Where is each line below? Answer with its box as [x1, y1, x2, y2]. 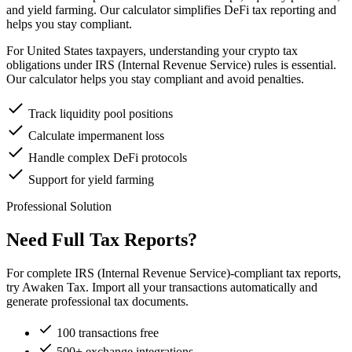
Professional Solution [6, 200, 112, 214]
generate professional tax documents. [6, 295, 189, 309]
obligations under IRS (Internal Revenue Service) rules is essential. [6, 58, 336, 72]
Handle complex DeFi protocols [28, 151, 187, 165]
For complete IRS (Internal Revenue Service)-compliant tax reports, [6, 266, 341, 280]
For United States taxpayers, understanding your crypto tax [6, 44, 298, 58]
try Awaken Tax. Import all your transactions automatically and [6, 280, 317, 295]
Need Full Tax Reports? [6, 229, 197, 251]
